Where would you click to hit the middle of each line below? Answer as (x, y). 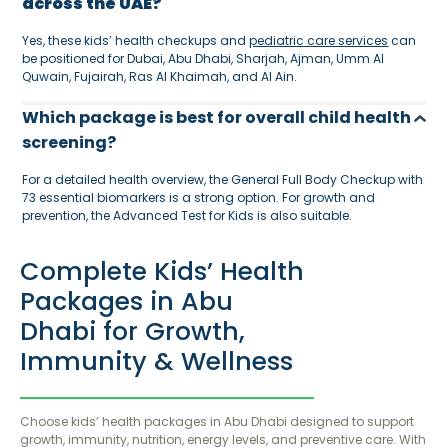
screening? (71, 142)
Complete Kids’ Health (162, 271)
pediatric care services (319, 40)
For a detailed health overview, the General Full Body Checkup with (223, 179)
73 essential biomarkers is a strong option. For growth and (199, 197)
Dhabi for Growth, (133, 331)
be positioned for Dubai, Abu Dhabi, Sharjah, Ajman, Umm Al (203, 58)
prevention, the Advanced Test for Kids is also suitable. (189, 215)
